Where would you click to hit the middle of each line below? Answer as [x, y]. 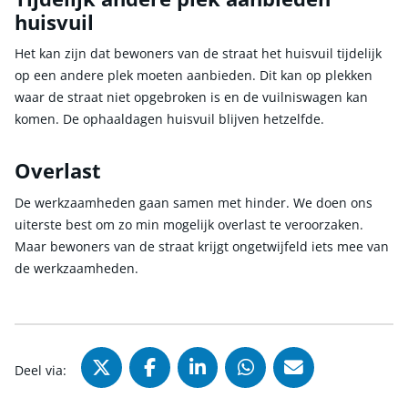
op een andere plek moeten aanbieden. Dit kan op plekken [194, 76]
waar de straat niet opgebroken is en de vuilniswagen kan [191, 97]
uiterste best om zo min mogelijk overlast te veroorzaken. [189, 224]
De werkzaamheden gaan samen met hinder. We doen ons [194, 202]
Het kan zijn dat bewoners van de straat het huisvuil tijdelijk [198, 54]
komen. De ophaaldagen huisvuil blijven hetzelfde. [169, 119]
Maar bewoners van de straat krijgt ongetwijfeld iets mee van [202, 246]
